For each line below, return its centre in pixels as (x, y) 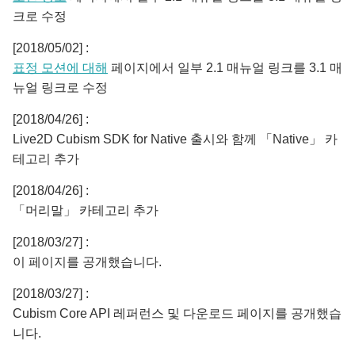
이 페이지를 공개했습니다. (87, 262)
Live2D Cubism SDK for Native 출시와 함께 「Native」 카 (175, 139)
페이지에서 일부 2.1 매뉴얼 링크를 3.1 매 (225, 68)
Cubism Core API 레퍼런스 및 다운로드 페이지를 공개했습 (177, 313)
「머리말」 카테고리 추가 (86, 210)
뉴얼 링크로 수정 (60, 88)
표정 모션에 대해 (60, 68)
